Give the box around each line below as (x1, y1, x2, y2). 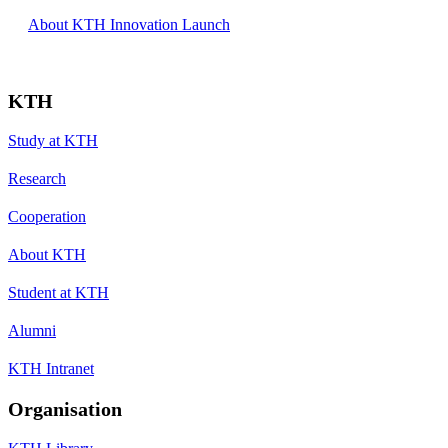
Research (8, 169, 66, 187)
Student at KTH (8, 283, 109, 301)
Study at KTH (8, 131, 98, 149)
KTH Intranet (8, 359, 94, 377)
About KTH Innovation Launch (28, 15, 230, 33)
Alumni (8, 321, 56, 339)
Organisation (8, 397, 122, 420)
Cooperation (8, 207, 86, 225)
